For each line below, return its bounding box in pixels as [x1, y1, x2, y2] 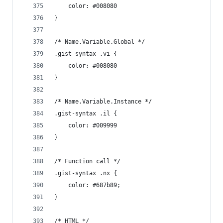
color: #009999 [68, 122, 117, 129]
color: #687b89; [68, 182, 120, 189]
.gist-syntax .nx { [54, 170, 117, 177]
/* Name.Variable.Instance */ [54, 98, 152, 105]
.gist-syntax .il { [54, 110, 117, 117]
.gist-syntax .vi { [54, 50, 117, 57]
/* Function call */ [54, 158, 120, 165]
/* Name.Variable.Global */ [54, 38, 145, 45]
